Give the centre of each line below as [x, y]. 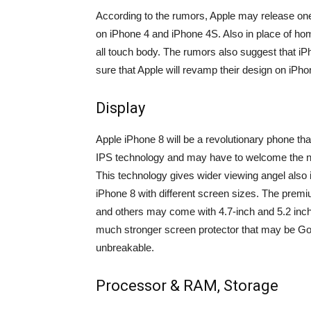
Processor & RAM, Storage [187, 286]
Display [120, 108]
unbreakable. [125, 247]
